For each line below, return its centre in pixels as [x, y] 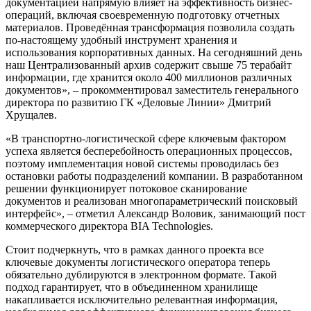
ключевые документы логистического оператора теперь [138, 262]
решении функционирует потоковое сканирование [126, 188]
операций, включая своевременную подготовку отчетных [143, 15]
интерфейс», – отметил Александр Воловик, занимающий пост [155, 213]
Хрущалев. [31, 115]
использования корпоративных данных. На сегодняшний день [154, 52]
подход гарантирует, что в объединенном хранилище [132, 287]
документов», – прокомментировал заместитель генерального [152, 90]
